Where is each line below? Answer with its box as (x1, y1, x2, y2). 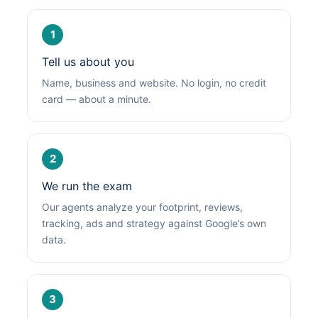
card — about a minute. (42, 92, 151, 105)
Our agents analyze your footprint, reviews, (42, 200, 243, 213)
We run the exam (42, 178, 132, 193)
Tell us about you (42, 54, 134, 69)
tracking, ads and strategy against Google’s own (42, 216, 266, 229)
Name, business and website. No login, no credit (42, 76, 266, 89)
